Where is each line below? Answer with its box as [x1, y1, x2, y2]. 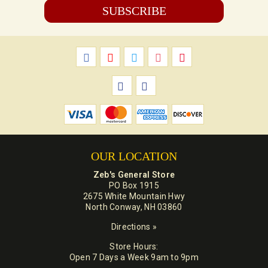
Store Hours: [109, 242, 159, 252]
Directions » [111, 222, 157, 232]
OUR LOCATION [91, 150, 177, 163]
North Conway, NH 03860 [86, 202, 182, 212]
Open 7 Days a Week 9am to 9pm [69, 252, 199, 263]
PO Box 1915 [108, 181, 160, 191]
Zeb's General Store [93, 170, 175, 180]
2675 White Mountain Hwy [83, 191, 185, 202]
